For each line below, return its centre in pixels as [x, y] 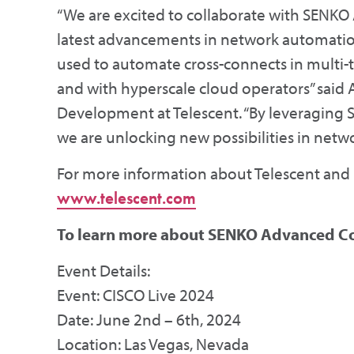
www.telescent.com [126, 198]
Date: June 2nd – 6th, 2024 [149, 319]
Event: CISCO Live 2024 [136, 295]
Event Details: [104, 270]
